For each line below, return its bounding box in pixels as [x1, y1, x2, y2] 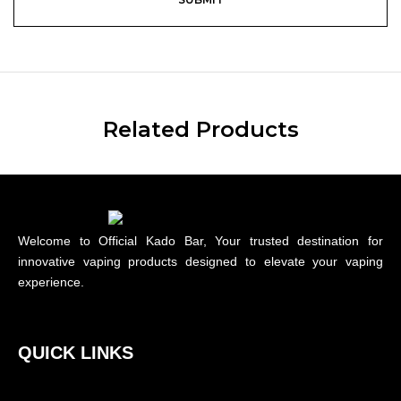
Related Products [102, 115, 299, 142]
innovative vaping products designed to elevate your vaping [18, 253, 383, 269]
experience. [18, 274, 84, 289]
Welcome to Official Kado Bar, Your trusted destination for [18, 233, 383, 248]
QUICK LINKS [18, 342, 133, 363]
